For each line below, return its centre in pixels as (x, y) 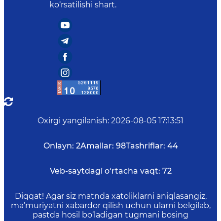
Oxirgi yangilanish (73, 121)
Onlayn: (58, 146)
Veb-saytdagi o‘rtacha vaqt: (105, 171)
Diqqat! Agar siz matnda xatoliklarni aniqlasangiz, (110, 196)
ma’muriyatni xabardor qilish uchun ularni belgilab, (110, 205)
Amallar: (97, 146)
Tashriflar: (145, 146)
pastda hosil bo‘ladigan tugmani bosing (110, 215)
